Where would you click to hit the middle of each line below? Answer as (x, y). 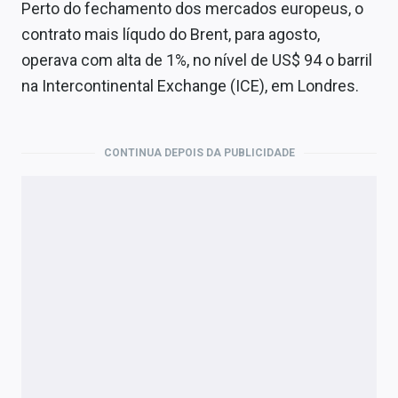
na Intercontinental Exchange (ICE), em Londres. (190, 86)
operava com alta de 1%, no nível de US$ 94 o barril (197, 60)
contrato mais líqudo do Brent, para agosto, (171, 35)
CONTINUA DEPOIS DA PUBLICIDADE (199, 153)
